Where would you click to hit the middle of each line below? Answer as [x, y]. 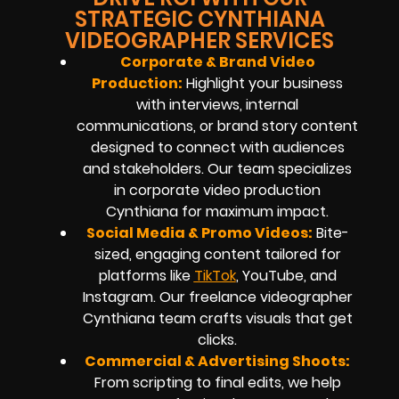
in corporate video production [217, 190]
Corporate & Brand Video [217, 61]
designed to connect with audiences [217, 147]
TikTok [215, 275]
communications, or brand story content [217, 126]
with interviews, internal [217, 104]
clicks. [217, 339]
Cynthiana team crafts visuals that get [217, 318]
